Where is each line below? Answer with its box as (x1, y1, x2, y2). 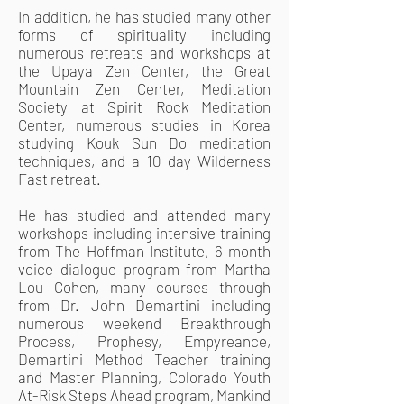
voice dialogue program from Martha (18, 260, 271, 278)
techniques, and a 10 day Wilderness (18, 151, 271, 170)
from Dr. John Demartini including (18, 296, 271, 314)
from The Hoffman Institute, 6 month (18, 242, 271, 260)
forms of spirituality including (18, 25, 271, 43)
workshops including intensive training (18, 224, 271, 242)
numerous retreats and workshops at (18, 43, 271, 61)
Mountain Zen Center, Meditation (18, 79, 271, 97)
